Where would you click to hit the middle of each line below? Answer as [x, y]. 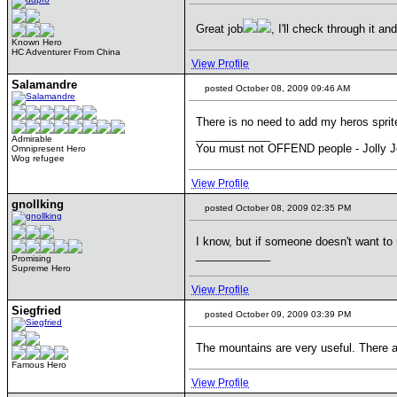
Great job [219, 29]
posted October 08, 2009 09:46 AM [276, 88]
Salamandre [44, 85]
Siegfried [36, 311]
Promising [31, 258]
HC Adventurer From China [66, 52]
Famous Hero [39, 365]
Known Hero [37, 42]
